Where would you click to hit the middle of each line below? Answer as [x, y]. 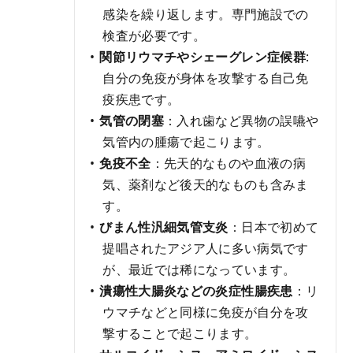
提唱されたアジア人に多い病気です [206, 248]
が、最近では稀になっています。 [199, 269]
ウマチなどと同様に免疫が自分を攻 [206, 312]
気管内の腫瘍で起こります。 [186, 141]
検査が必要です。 [154, 35]
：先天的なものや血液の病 [228, 163]
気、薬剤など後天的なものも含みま [206, 184]
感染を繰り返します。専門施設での [206, 14]
